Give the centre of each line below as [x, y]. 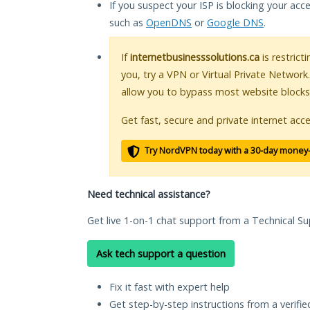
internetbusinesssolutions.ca [195, 57]
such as [128, 23]
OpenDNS [169, 23]
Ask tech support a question [161, 254]
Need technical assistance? [149, 194]
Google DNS [235, 23]
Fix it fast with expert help [170, 287]
